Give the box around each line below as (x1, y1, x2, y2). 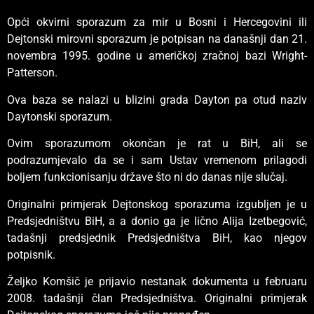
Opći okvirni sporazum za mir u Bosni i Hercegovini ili (7, 15, 307, 29)
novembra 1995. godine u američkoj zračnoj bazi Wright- (7, 49, 307, 63)
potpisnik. (7, 247, 55, 261)
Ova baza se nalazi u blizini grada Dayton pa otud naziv (7, 93, 307, 107)
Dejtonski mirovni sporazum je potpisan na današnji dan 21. (7, 32, 307, 46)
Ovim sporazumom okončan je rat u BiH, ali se (7, 137, 307, 151)
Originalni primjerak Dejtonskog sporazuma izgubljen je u (7, 197, 307, 211)
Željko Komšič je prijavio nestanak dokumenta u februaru (7, 274, 307, 288)
